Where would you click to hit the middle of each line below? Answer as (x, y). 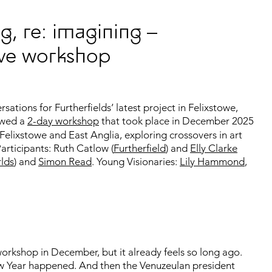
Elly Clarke (214, 148)
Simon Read (65, 161)
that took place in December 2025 (176, 121)
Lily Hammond (212, 161)
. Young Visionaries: (136, 161)
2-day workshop (63, 121)
